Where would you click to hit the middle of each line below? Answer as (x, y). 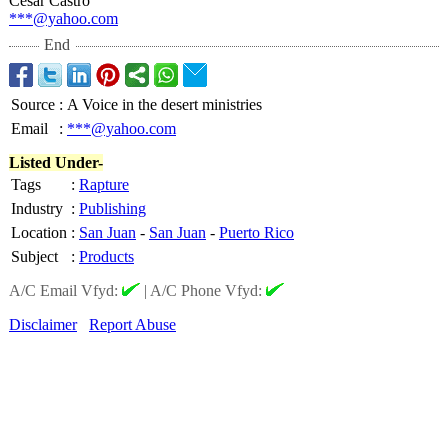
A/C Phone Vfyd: (208, 290)
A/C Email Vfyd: (65, 290)
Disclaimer (43, 324)
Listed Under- (56, 162)
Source (33, 104)
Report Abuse (132, 324)
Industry (37, 208)
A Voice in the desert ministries (164, 104)
